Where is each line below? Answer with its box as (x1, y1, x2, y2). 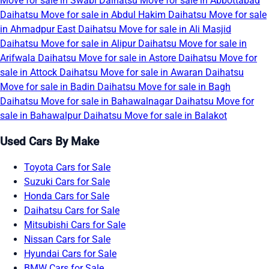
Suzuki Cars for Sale (24, 175, 110, 187)
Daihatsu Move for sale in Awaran (59, 67, 205, 79)
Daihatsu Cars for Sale (24, 204, 119, 216)
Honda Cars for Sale (24, 190, 109, 202)
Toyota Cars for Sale (24, 161, 110, 173)
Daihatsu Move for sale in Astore (38, 52, 178, 64)
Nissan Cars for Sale (24, 233, 110, 245)
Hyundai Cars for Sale (24, 247, 116, 259)
